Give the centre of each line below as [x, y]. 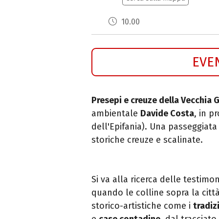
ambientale [116, 113]
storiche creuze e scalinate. [147, 140]
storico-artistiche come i [142, 206]
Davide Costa [167, 113]
